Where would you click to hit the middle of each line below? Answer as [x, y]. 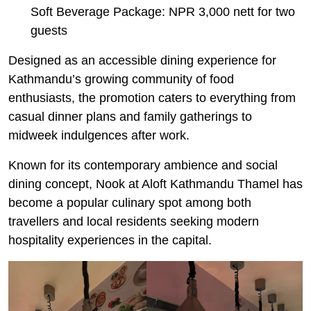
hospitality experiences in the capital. [110, 241]
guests [49, 31]
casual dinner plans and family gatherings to [130, 117]
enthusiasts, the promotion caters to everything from [152, 98]
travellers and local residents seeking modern [134, 222]
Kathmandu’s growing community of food [121, 79]
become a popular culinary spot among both [130, 203]
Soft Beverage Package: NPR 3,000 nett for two [163, 12]
